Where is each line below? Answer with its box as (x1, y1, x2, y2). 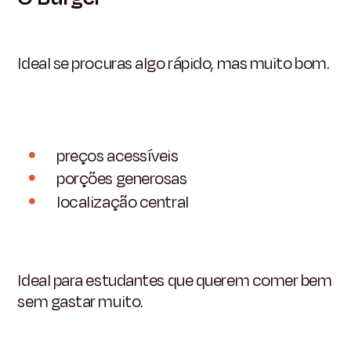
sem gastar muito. (17, 289, 143, 313)
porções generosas (56, 167, 187, 191)
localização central (56, 190, 189, 214)
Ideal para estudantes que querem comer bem (17, 268, 332, 292)
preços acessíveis (56, 143, 179, 168)
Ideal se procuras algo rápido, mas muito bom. (17, 52, 329, 76)
